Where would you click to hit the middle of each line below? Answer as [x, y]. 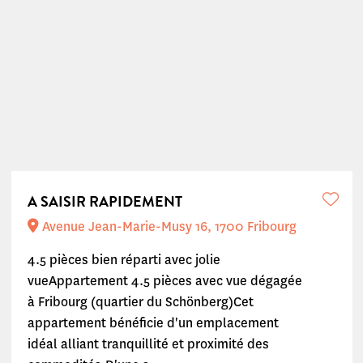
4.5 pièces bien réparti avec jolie [124, 260]
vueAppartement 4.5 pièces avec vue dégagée [164, 281]
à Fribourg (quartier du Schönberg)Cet [140, 302]
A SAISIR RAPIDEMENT [105, 202]
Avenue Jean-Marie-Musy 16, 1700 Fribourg [167, 226]
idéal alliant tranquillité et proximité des [148, 344]
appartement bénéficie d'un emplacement [153, 323]
